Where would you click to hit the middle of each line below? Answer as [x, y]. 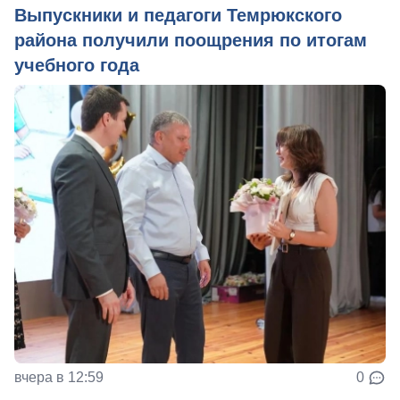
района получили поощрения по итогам [191, 41]
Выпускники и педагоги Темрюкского [178, 16]
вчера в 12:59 [59, 378]
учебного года [77, 66]
